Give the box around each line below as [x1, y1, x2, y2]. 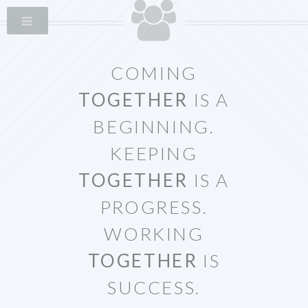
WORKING [104, 222, 204, 245]
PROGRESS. [100, 195, 208, 218]
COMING [111, 61, 197, 84]
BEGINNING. [93, 115, 215, 137]
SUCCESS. [107, 276, 201, 298]
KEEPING [110, 142, 198, 164]
